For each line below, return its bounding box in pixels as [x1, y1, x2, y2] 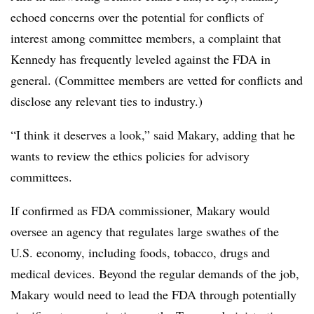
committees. [11, 168, 76, 185]
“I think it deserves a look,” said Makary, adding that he [11, 126, 295, 143]
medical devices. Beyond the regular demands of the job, [11, 265, 299, 282]
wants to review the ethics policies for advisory [11, 147, 250, 164]
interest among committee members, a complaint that [11, 29, 281, 46]
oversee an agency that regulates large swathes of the [11, 223, 279, 240]
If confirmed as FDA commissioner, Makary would [11, 202, 270, 219]
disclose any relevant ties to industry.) [11, 93, 203, 109]
